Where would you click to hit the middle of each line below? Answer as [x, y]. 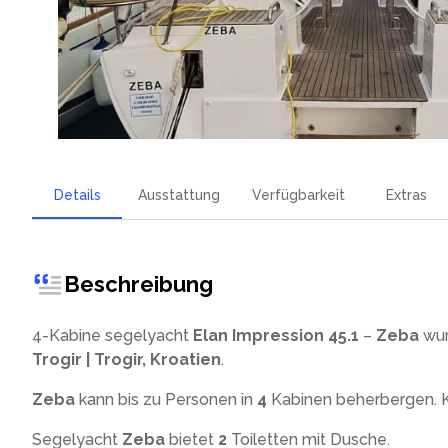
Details [77, 194]
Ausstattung [179, 194]
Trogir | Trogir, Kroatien [126, 359]
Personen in [209, 399]
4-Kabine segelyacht [110, 335]
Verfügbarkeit [298, 194]
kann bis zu [122, 399]
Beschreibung [138, 283]
